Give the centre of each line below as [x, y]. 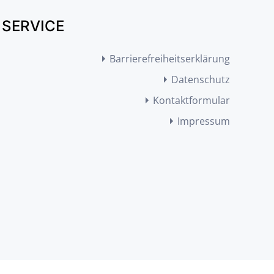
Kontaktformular [192, 100]
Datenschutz [201, 80]
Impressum [204, 121]
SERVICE [33, 26]
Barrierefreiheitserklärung [170, 59]
